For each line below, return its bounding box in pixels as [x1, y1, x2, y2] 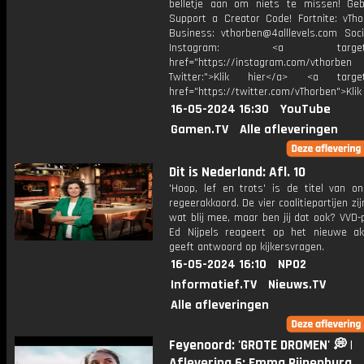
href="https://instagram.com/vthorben [169, 55, 352, 70]
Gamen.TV [171, 121, 228, 138]
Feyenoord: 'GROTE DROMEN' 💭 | [169, 336, 353, 354]
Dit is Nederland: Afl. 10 [169, 163, 305, 181]
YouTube [280, 101, 331, 118]
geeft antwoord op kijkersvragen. [169, 240, 324, 254]
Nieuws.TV [268, 276, 326, 293]
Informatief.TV [171, 276, 257, 293]
